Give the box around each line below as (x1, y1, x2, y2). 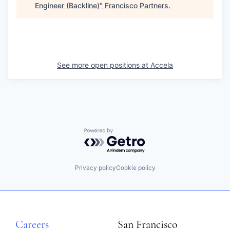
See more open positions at (57, 61, 150, 69)
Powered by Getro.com (84, 128, 174, 138)
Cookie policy (116, 163, 156, 171)
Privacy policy (74, 163, 116, 171)
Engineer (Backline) (35, 1, 100, 10)
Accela (150, 61, 173, 69)
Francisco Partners (105, 1, 168, 10)
